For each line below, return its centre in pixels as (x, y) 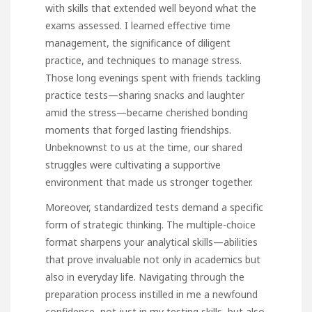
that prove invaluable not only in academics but (153, 259)
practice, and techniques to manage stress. (143, 60)
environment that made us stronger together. (149, 182)
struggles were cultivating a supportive (133, 164)
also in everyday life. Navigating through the (145, 276)
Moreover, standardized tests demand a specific (154, 207)
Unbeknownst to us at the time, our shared (144, 147)
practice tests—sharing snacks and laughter (145, 95)
